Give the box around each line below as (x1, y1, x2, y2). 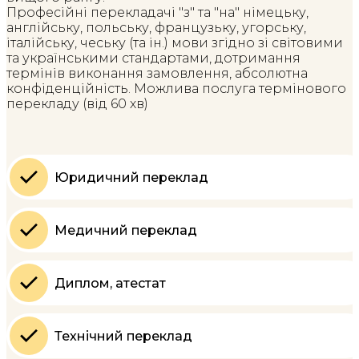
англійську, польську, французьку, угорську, (6, 20, 306, 36)
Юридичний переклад (54, 169, 208, 185)
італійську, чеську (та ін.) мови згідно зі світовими (6, 35, 343, 51)
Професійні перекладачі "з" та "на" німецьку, (6, 5, 309, 21)
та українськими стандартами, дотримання (6, 50, 301, 67)
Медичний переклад (54, 222, 197, 238)
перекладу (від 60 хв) (6, 96, 148, 112)
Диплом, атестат (54, 275, 166, 291)
